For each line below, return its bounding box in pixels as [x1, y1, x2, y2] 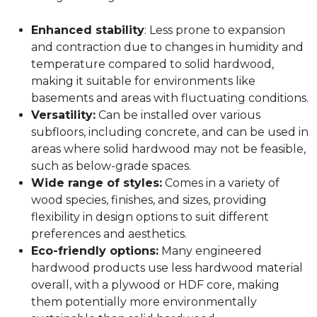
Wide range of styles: [31, 175, 162, 190]
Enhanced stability [31, 23, 144, 37]
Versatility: [31, 108, 96, 122]
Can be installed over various [96, 108, 260, 122]
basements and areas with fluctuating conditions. [31, 91, 309, 105]
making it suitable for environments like [31, 74, 255, 88]
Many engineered [158, 243, 262, 258]
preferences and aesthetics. [31, 226, 187, 241]
